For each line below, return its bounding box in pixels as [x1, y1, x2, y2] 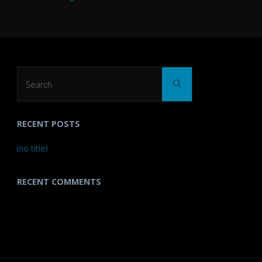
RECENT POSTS [16, 118, 80, 129]
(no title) [16, 142, 47, 154]
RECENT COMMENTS [16, 175, 101, 187]
